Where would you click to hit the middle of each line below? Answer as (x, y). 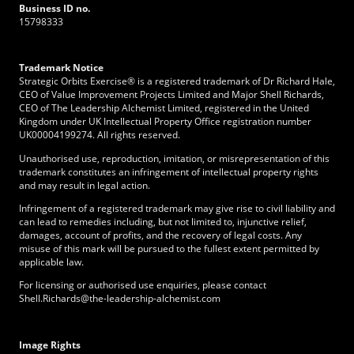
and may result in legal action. (85, 185)
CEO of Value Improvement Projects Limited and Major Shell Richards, (171, 95)
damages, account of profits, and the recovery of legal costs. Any (160, 235)
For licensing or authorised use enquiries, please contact (143, 285)
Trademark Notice (61, 68)
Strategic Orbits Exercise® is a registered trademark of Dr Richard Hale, (177, 81)
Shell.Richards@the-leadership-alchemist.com (120, 299)
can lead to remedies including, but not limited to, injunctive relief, (163, 221)
